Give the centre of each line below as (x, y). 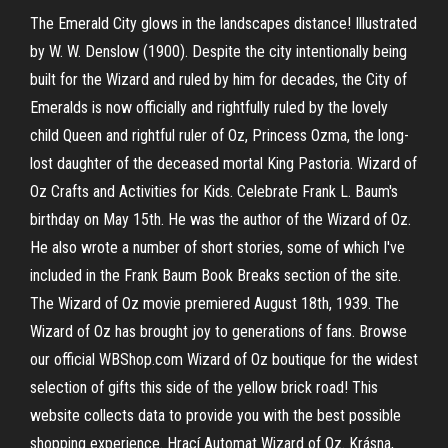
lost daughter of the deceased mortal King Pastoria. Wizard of (223, 163)
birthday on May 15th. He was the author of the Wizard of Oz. (220, 219)
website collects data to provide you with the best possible (215, 415)
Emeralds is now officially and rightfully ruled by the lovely (209, 107)
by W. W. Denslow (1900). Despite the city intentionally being (218, 51)
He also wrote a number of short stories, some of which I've (217, 247)
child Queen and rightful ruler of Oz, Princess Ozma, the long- (219, 135)
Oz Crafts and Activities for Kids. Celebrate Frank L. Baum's (214, 191)
